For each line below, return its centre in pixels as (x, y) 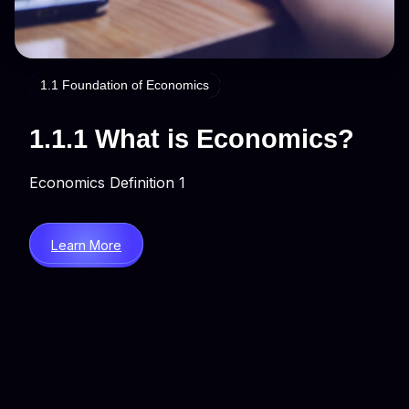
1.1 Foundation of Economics (125, 84)
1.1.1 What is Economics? (192, 138)
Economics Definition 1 (107, 182)
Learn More (86, 245)
